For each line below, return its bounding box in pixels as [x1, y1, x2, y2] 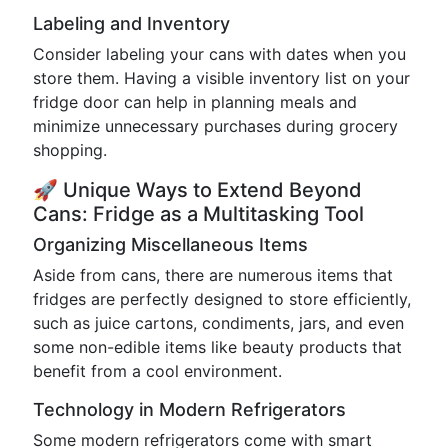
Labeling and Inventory [33, 13, 230, 34]
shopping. [33, 140, 107, 160]
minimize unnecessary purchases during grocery [33, 116, 398, 136]
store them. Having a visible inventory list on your [33, 68, 410, 88]
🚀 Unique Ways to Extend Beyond [33, 178, 362, 202]
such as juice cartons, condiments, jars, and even [33, 313, 404, 333]
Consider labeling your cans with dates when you [33, 44, 406, 64]
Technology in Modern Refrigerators [33, 399, 346, 420]
